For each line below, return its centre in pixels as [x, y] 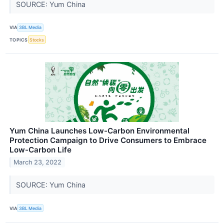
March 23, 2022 [38, 162]
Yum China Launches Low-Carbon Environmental [99, 131]
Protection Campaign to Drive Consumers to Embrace [108, 140]
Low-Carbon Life [40, 150]
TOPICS [19, 39]
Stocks [37, 39]
